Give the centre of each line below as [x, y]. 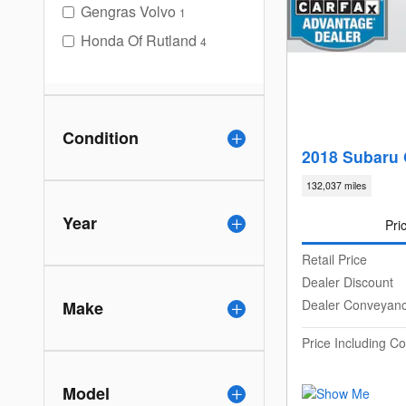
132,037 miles [337, 186]
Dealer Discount [348, 282]
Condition [101, 138]
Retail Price [334, 260]
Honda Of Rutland [139, 41]
